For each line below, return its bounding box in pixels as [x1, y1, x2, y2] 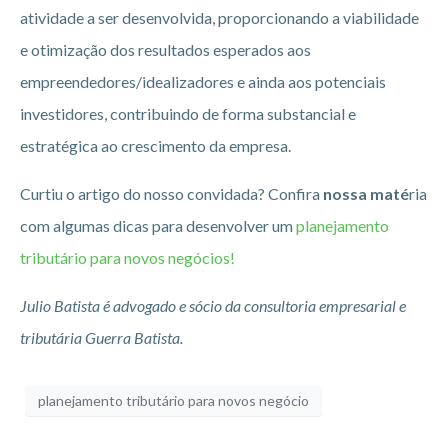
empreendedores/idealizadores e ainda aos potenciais [20, 71, 386, 91]
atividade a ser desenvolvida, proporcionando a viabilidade [20, 7, 419, 27]
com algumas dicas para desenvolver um [20, 215, 293, 235]
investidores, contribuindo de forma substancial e [20, 103, 356, 123]
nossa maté [323, 183, 409, 203]
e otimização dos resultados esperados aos [20, 39, 311, 59]
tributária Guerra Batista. [20, 327, 183, 347]
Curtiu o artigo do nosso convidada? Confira [20, 183, 323, 203]
